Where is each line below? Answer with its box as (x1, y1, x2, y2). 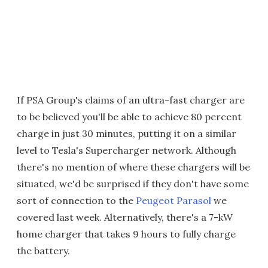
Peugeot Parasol (136, 194, 211, 207)
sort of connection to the (17, 194, 136, 207)
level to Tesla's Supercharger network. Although (17, 144, 236, 157)
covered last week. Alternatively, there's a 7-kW (17, 211, 233, 224)
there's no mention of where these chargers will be (17, 161, 250, 173)
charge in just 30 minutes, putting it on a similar (17, 127, 236, 140)
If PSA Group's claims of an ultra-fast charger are (17, 94, 245, 106)
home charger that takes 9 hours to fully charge (17, 228, 236, 240)
